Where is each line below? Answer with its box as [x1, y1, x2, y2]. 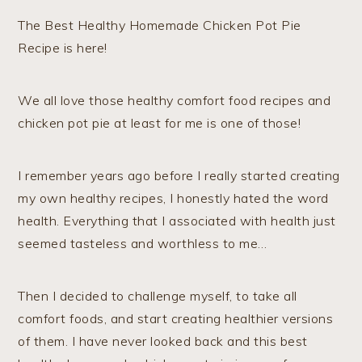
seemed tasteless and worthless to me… [18, 235, 267, 251]
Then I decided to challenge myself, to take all [18, 288, 297, 304]
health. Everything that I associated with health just [18, 213, 336, 229]
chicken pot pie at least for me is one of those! [18, 115, 301, 131]
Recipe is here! [18, 40, 107, 56]
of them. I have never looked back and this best [18, 333, 308, 349]
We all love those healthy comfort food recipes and [18, 92, 331, 108]
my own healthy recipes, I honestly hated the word [18, 190, 329, 206]
